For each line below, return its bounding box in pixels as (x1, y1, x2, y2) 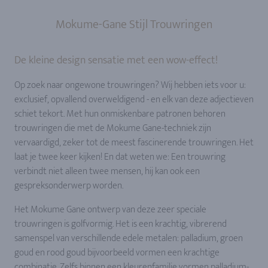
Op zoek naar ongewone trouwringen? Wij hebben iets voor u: (14, 77, 246, 93)
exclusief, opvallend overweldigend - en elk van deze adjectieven (14, 91, 254, 108)
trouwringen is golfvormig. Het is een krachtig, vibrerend (14, 215, 227, 232)
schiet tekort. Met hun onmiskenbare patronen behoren (14, 105, 226, 122)
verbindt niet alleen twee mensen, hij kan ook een (14, 163, 200, 179)
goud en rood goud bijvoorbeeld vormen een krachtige (14, 244, 220, 261)
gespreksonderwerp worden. (14, 177, 123, 194)
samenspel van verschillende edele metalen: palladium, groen (14, 230, 243, 246)
